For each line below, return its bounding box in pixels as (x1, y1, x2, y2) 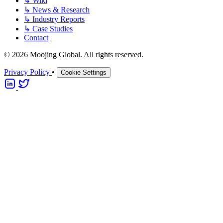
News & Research (30, 5, 90, 14)
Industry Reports (30, 14, 85, 23)
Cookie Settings (61, 68, 107, 76)
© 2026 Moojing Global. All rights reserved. (4, 50, 143, 59)
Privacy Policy (4, 67, 52, 76)
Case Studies (30, 24, 73, 33)
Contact (24, 33, 48, 42)
